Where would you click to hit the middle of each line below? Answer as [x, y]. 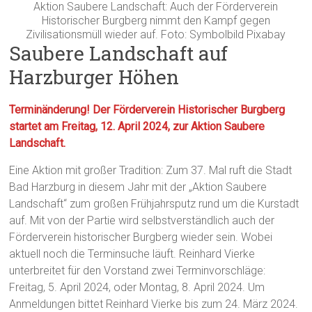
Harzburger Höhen [94, 77]
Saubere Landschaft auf [119, 54]
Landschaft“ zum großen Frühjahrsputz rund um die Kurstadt [154, 204]
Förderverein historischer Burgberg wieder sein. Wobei [141, 237]
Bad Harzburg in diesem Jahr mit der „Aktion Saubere [138, 187]
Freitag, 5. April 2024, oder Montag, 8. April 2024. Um [137, 288]
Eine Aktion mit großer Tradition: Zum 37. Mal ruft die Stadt [151, 171]
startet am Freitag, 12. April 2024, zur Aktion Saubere [137, 127]
